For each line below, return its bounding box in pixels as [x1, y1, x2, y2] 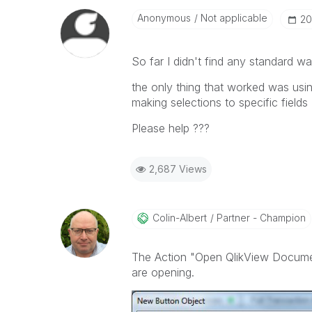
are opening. [131, 265, 194, 279]
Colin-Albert [152, 212, 207, 224]
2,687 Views [148, 163, 207, 175]
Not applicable [197, 12, 267, 24]
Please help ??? [131, 121, 210, 135]
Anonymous [136, 12, 191, 24]
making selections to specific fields [131, 95, 308, 109]
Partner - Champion [213, 212, 306, 224]
